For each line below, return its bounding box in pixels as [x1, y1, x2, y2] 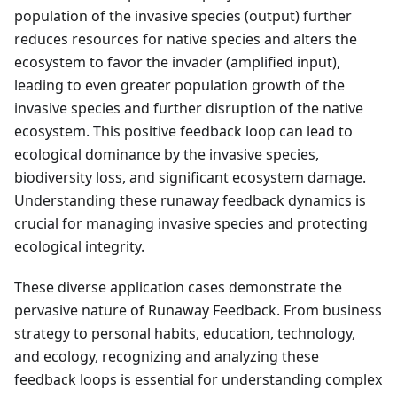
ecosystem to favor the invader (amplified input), [14, 52, 340, 73]
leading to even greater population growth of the [14, 75, 345, 96]
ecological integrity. [14, 237, 144, 257]
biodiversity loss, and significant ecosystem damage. [14, 167, 366, 188]
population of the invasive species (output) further [14, 6, 352, 27]
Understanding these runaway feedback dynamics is [14, 191, 366, 211]
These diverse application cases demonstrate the [14, 277, 342, 298]
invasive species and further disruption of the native [14, 98, 363, 119]
